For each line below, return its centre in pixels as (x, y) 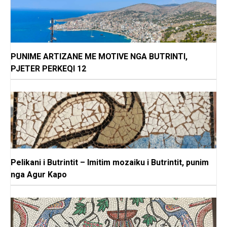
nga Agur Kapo (39, 175)
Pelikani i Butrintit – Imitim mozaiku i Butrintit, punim (110, 163)
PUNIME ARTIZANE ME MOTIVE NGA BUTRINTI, (99, 57)
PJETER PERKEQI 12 (48, 69)
